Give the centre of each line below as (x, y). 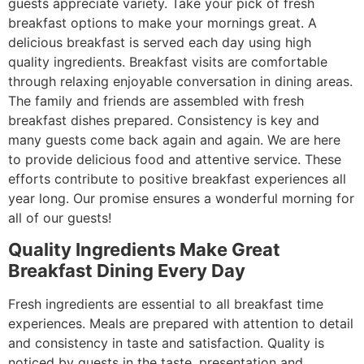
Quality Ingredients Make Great (144, 250)
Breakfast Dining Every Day (127, 271)
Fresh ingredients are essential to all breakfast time (166, 304)
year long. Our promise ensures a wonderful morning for (181, 198)
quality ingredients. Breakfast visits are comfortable (168, 61)
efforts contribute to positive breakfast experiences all (177, 178)
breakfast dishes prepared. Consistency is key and (164, 120)
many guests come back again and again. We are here (174, 139)
